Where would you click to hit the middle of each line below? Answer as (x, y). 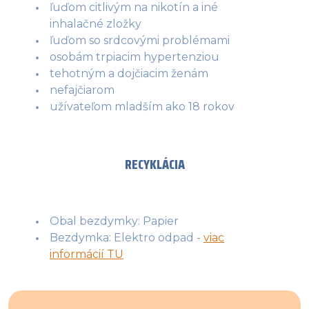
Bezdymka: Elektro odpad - (127, 237)
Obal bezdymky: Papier (114, 221)
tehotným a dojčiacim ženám (129, 73)
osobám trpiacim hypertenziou (134, 57)
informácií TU (87, 254)
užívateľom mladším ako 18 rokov (142, 106)
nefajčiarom (82, 90)
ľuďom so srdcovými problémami (140, 40)
